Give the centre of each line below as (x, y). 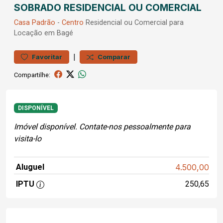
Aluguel (30, 167)
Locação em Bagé (44, 33)
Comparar (114, 57)
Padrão (44, 23)
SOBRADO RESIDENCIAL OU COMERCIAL (108, 7)
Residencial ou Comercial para (134, 23)
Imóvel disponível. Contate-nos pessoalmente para (102, 127)
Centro (73, 23)
